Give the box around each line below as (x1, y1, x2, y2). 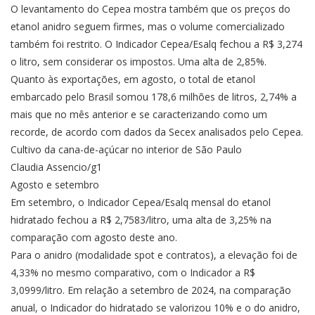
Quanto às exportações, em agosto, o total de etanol (11, 72, 255, 86)
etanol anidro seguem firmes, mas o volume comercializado (11, 20, 285, 34)
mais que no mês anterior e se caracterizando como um (11, 108, 267, 122)
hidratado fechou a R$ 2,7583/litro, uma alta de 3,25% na (11, 213, 271, 227)
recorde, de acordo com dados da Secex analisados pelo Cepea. (11, 125, 303, 139)
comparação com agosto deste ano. (11, 231, 177, 245)
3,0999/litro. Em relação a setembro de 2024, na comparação (11, 283, 291, 297)
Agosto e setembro (11, 178, 99, 192)
